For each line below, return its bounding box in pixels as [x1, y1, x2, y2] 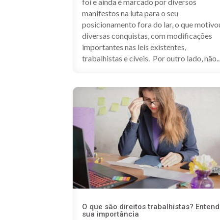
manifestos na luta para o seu [82, 8, 179, 18]
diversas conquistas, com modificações [82, 31, 213, 41]
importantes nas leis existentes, [82, 42, 187, 52]
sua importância [82, 210, 139, 219]
